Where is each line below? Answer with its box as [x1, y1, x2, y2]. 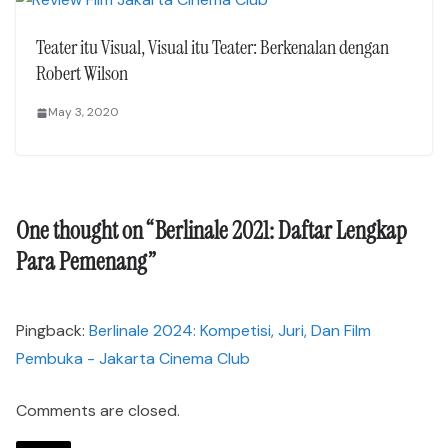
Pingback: [16, 320, 89, 342]
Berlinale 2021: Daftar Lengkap [155, 215, 407, 247]
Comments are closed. [16, 400, 180, 422]
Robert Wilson [36, 60, 128, 87]
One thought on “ [16, 215, 155, 247]
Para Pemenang [16, 246, 148, 278]
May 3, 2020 [48, 104, 119, 121]
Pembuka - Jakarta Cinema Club [16, 348, 250, 370]
